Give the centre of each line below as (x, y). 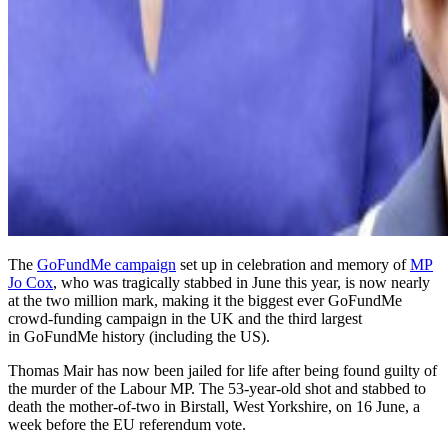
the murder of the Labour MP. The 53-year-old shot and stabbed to (217, 388)
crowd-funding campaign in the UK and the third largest (185, 318)
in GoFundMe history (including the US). (139, 336)
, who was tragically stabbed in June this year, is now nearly (241, 282)
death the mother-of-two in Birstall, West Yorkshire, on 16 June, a (214, 406)
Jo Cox (30, 282)
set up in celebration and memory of (293, 264)
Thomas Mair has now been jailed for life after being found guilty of (222, 370)
